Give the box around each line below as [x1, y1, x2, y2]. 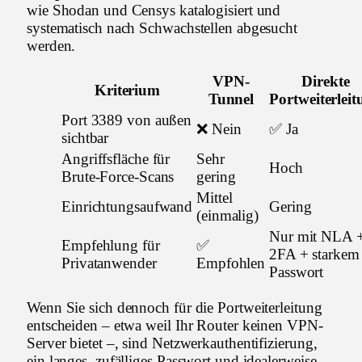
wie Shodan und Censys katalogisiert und [27, 2, 281, 19]
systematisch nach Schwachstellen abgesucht [27, 19, 298, 37]
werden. [27, 37, 76, 55]
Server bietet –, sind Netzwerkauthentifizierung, [27, 335, 318, 352]
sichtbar [61, 129, 109, 147]
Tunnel [208, 90, 255, 108]
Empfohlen [196, 255, 266, 272]
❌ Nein [196, 120, 242, 138]
